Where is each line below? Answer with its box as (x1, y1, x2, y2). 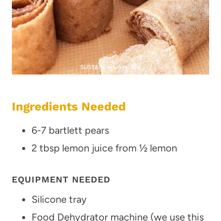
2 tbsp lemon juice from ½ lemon (32, 142, 177, 154)
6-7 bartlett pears (32, 124, 109, 136)
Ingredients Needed (12, 99, 126, 113)
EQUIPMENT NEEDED (12, 174, 110, 184)
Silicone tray (32, 193, 87, 205)
